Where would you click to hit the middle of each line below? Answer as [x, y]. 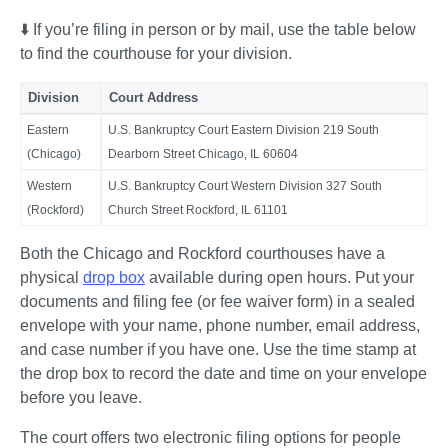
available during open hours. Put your [279, 278]
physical [51, 278]
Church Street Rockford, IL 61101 [198, 210]
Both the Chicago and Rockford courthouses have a [202, 254]
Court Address [153, 98]
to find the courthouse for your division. [158, 54]
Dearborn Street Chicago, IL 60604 [203, 154]
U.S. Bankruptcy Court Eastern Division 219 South [243, 130]
